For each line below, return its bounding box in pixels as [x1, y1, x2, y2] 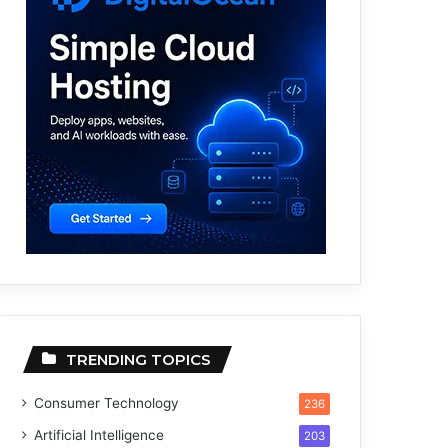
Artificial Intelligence [34, 427, 165, 444]
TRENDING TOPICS [66, 350, 212, 370]
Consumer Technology [34, 395, 180, 412]
